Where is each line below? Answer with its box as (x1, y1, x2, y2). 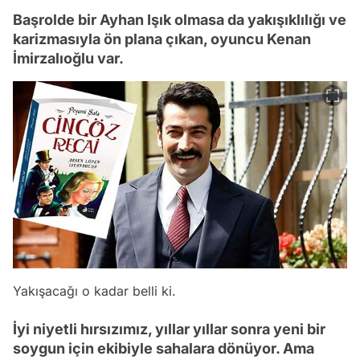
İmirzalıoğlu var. (13, 49, 124, 67)
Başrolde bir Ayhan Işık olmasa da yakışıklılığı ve (13, 10, 346, 28)
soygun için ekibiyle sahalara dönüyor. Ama (13, 339, 314, 357)
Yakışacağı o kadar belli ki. (13, 282, 176, 299)
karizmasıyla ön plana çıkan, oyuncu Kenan (13, 30, 311, 47)
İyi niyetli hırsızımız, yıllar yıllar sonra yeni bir (13, 320, 325, 337)
